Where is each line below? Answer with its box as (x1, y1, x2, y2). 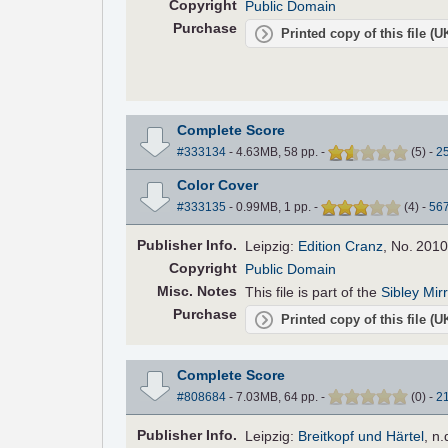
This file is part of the (245, 284, 382, 301)
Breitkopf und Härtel (298, 427, 425, 444)
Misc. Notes (156, 283, 237, 300)
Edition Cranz (298, 238, 384, 255)
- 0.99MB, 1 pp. (225, 200, 314, 215)
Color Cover (176, 177, 258, 194)
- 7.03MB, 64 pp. (225, 389, 321, 404)
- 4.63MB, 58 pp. (225, 145, 321, 160)
